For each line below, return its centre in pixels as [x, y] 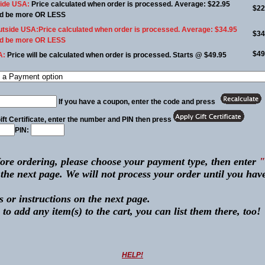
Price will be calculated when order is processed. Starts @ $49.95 [117, 55]
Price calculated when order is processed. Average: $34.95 [138, 30]
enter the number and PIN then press [110, 119]
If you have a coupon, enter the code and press [137, 102]
